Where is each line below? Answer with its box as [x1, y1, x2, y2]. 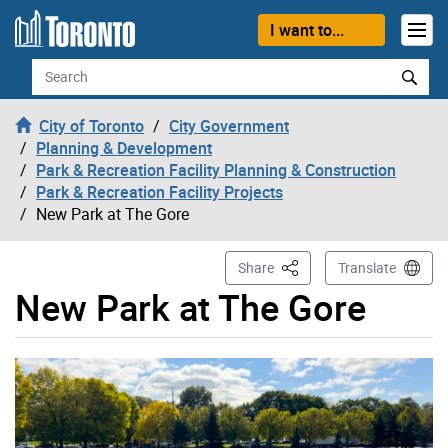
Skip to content [15, 15, 122, 37]
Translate [338, 257, 396, 277]
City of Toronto [39, 114, 144, 137]
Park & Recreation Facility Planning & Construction [36, 158, 396, 181]
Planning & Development [36, 136, 212, 159]
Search [30, 57, 80, 80]
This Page [278, 256, 342, 276]
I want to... [269, 18, 344, 41]
